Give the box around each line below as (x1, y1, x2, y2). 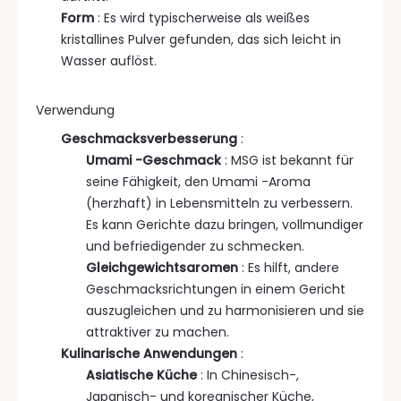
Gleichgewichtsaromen (86, 258, 242, 277)
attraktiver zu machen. (86, 322, 229, 341)
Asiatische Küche (86, 365, 200, 384)
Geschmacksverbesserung (61, 129, 241, 148)
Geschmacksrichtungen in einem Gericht (86, 279, 346, 298)
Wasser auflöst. (61, 51, 157, 70)
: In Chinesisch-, (200, 365, 299, 384)
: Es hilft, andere (242, 258, 339, 277)
